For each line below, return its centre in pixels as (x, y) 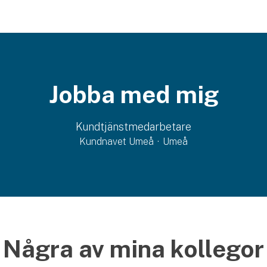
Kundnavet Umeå (117, 142)
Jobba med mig (133, 94)
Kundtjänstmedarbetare (133, 127)
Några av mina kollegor (133, 249)
